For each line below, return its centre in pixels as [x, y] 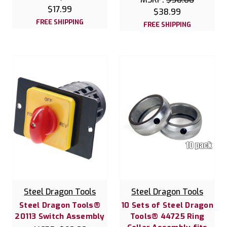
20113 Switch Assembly [60, 216]
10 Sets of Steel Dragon [167, 205]
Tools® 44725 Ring [167, 216]
